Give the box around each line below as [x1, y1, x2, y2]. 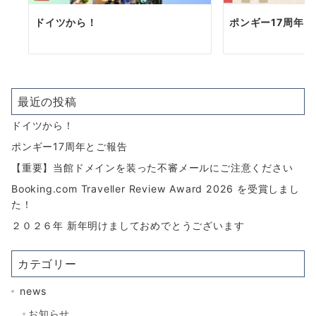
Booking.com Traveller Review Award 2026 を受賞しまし [11, 182, 300, 195]
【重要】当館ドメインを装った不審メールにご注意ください [11, 161, 293, 174]
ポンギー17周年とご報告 [11, 140, 128, 152]
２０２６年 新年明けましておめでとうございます [11, 219, 245, 231]
